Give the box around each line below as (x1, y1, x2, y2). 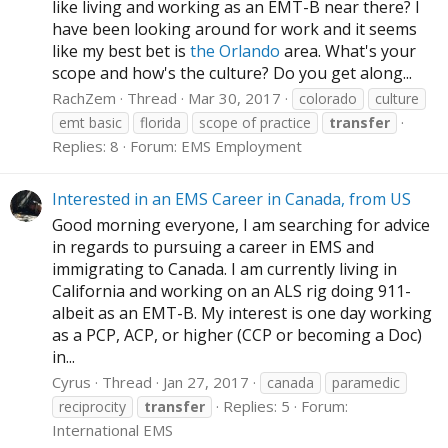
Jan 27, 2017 (163, 371, 249, 392)
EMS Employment (181, 136, 302, 157)
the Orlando (190, 40, 280, 63)
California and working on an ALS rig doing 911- (52, 279, 411, 302)
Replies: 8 (52, 136, 119, 157)
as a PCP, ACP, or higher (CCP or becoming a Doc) (52, 323, 422, 346)
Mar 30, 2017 (188, 88, 281, 109)
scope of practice (199, 113, 311, 133)
